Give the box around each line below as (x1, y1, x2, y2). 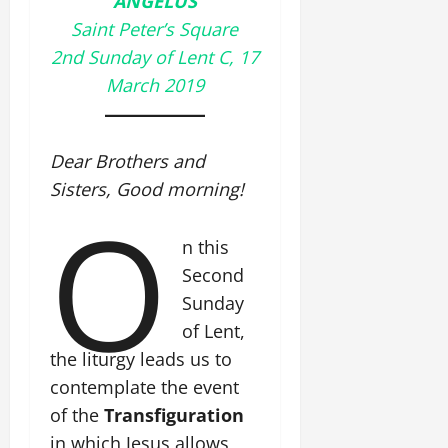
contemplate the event (50, 375, 239, 399)
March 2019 (105, 73, 204, 97)
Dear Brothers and (50, 149, 205, 173)
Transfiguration (104, 403, 244, 427)
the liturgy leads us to (50, 347, 232, 371)
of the (50, 403, 104, 427)
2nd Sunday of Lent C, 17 (50, 45, 259, 69)
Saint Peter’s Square (71, 17, 239, 41)
